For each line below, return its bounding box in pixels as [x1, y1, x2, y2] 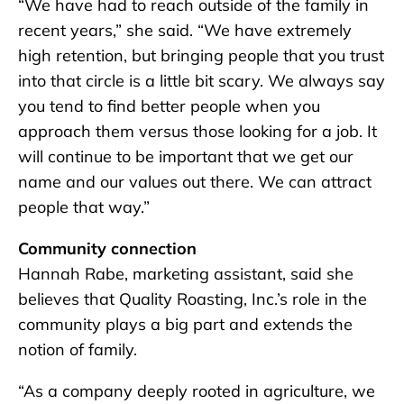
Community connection [18, 238, 197, 259]
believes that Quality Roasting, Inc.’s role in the [18, 289, 367, 309]
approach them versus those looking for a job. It [18, 121, 377, 142]
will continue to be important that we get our [18, 146, 353, 167]
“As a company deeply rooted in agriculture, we [18, 381, 375, 401]
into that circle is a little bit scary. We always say [18, 70, 385, 91]
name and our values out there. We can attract [18, 171, 372, 192]
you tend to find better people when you [18, 96, 320, 116]
